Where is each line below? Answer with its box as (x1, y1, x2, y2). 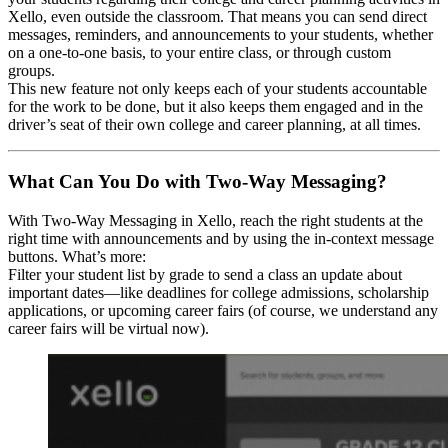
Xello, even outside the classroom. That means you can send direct (8, 8, 427, 26)
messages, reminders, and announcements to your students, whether (8, 26, 433, 44)
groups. (8, 62, 55, 80)
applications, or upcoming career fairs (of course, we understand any (8, 301, 438, 319)
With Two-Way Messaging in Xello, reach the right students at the (8, 211, 423, 229)
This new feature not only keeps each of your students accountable (8, 80, 427, 98)
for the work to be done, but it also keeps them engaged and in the (8, 98, 423, 116)
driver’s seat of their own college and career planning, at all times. (8, 116, 421, 134)
